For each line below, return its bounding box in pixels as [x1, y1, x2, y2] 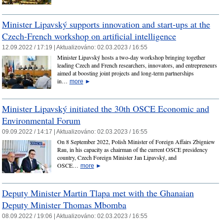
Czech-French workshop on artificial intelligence [2, 30, 176, 42]
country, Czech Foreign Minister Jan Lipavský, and [57, 153, 177, 162]
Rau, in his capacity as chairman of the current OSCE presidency [57, 146, 208, 154]
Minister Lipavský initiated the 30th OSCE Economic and [2, 102, 209, 114]
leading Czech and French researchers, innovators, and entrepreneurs [57, 61, 217, 70]
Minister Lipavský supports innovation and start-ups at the [2, 18, 210, 30]
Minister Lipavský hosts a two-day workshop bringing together [57, 53, 205, 62]
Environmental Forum [2, 114, 80, 126]
